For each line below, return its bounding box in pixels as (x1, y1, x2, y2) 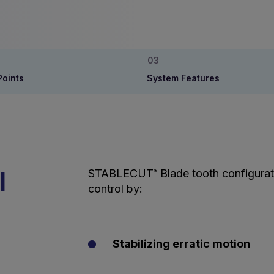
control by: (88, 182, 143, 195)
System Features (147, 73, 220, 83)
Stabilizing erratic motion (113, 237, 250, 250)
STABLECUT (88, 167, 154, 180)
